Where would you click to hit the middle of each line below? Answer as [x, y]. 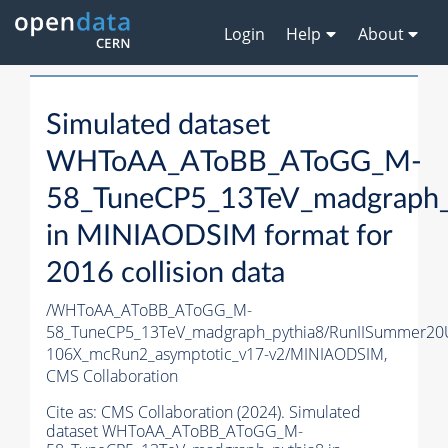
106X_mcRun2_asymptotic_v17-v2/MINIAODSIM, [216, 354]
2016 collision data [165, 274]
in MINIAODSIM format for [219, 237]
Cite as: [73, 412]
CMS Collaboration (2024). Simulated [231, 412]
